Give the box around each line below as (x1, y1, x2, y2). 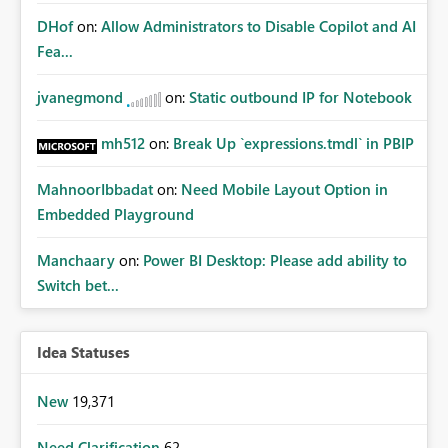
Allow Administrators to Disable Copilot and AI (101, 16, 416, 37)
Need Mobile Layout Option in (181, 179, 388, 200)
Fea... (37, 41, 73, 62)
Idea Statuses (37, 342, 130, 363)
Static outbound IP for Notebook (189, 87, 412, 108)
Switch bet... (37, 275, 119, 296)
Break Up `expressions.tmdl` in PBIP (173, 133, 414, 154)
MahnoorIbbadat (37, 179, 153, 200)
